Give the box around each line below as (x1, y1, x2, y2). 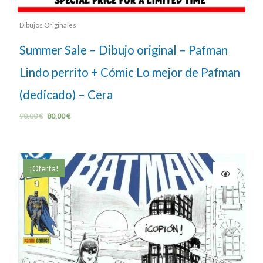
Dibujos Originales (19, 21, 76, 29)
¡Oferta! (29, 163, 59, 173)
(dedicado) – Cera (19, 87, 113, 102)
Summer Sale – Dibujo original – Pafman (19, 42, 228, 57)
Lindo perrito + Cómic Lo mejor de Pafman (19, 65, 240, 79)
